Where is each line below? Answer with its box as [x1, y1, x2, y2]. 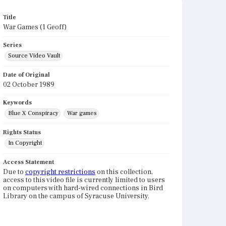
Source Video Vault [8, 52, 61, 60]
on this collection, [95, 167, 153, 177]
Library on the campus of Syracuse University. [3, 192, 149, 201]
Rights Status [3, 129, 41, 136]
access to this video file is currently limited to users [3, 176, 165, 185]
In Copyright [8, 139, 42, 147]
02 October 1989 [3, 80, 54, 89]
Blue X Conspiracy [8, 109, 59, 117]
